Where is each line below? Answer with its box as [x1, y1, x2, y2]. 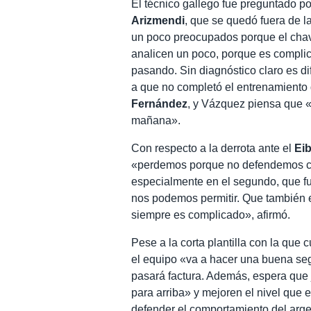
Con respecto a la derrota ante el [131, 142, 295, 154]
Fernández [131, 97, 188, 110]
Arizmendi [131, 14, 185, 26]
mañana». [131, 114, 181, 126]
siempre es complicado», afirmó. [131, 208, 291, 221]
